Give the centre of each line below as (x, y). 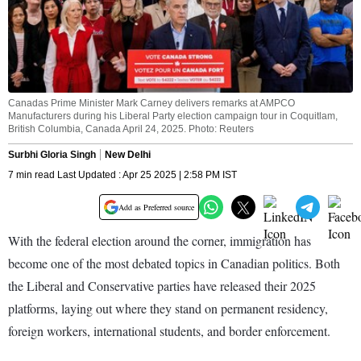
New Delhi (128, 155)
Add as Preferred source (156, 207)
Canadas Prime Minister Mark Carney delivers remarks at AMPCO (151, 104)
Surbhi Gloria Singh (52, 155)
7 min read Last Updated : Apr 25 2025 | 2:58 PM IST (122, 175)
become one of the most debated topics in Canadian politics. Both (174, 263)
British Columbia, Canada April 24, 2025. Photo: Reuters (131, 129)
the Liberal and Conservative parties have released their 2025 (162, 286)
